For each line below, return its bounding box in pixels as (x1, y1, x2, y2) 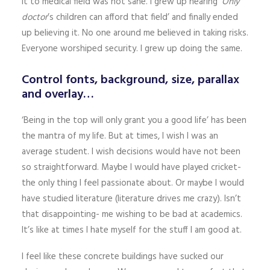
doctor (22, 10, 48, 25)
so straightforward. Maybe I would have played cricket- (22, 160, 241, 175)
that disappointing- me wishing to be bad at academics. (22, 207, 242, 222)
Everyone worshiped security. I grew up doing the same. (22, 42, 242, 56)
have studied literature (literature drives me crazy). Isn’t (22, 192, 241, 206)
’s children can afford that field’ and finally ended (48, 10, 238, 25)
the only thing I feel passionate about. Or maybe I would (22, 176, 244, 190)
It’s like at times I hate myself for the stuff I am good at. (22, 223, 242, 237)
